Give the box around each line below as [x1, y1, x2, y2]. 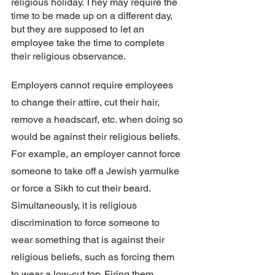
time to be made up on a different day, [11, 9, 175, 21]
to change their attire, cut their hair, [11, 96, 162, 108]
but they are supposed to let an [11, 23, 147, 35]
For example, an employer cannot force [11, 147, 183, 160]
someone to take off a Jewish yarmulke [11, 165, 182, 177]
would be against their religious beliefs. [11, 130, 182, 142]
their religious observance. [11, 50, 128, 62]
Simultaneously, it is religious [11, 199, 139, 211]
